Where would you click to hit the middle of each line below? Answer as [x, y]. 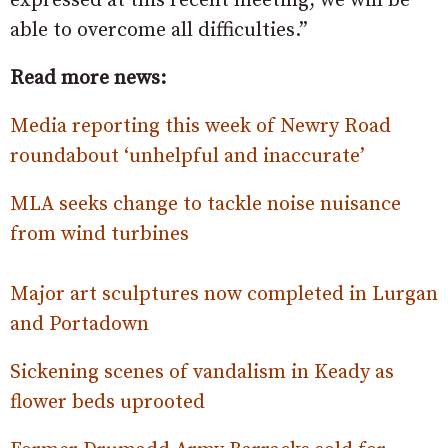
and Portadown [79, 324]
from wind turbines [99, 234]
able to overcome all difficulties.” [159, 30]
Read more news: [88, 78]
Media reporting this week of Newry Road [200, 126]
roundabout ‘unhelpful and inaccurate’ [187, 156]
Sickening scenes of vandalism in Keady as [202, 372]
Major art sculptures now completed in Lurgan [224, 294]
